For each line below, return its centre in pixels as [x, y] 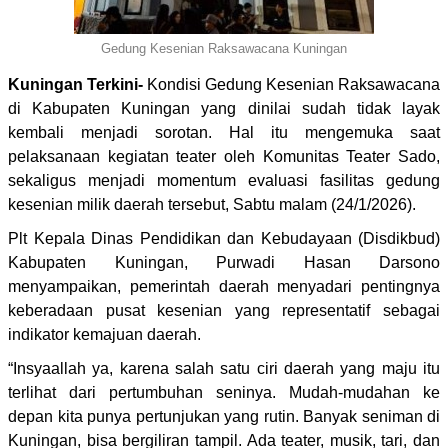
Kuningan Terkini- [75, 84]
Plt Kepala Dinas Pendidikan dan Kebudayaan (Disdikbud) [224, 238]
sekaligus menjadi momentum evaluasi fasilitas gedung [224, 180]
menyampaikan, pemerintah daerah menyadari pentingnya [224, 286]
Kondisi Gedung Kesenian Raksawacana [291, 84]
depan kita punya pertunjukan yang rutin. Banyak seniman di [224, 416]
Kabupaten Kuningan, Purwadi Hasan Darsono [224, 262]
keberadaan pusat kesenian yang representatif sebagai [224, 310]
